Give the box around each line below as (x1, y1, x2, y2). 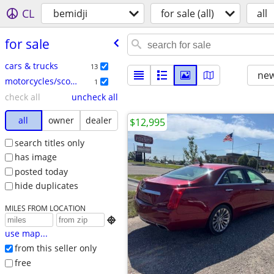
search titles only (14, 136, 84, 149)
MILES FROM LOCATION (4, 203, 86, 213)
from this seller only (14, 242, 97, 254)
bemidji (53, 7, 87, 20)
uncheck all (71, 91, 118, 103)
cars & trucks (4, 59, 58, 72)
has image (14, 151, 57, 163)
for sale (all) (161, 7, 214, 20)
